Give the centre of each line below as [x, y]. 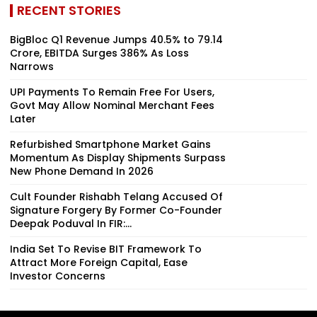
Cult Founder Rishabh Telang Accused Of [116, 196]
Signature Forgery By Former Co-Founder [116, 210]
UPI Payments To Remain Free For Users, [112, 92]
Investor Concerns [58, 276]
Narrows [32, 66]
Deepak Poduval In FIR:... [71, 223]
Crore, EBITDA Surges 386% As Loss [99, 53]
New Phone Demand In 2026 [82, 171]
